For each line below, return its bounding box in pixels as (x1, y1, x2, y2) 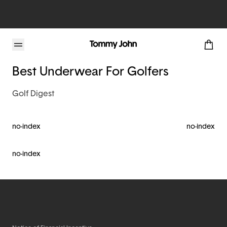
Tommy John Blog (28, 43, 86, 50)
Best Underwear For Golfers (12, 66, 169, 79)
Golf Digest (12, 90, 54, 98)
